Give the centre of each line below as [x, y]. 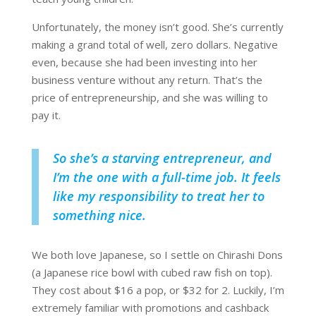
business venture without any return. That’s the [147, 80]
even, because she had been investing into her [144, 62]
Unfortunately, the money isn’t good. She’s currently [157, 27]
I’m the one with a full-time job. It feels [166, 177]
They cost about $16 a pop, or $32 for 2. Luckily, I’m [158, 290]
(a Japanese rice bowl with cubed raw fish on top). [152, 273]
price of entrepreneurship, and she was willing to [150, 98]
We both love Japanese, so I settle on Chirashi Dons [157, 255]
